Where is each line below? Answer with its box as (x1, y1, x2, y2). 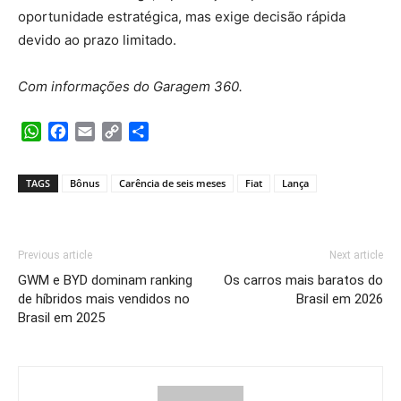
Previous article (18, 248, 92, 261)
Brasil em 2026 (296, 290, 383, 307)
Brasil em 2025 (18, 309, 105, 326)
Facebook (68, 122, 135, 141)
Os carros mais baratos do (224, 271, 383, 288)
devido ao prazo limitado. (18, 30, 176, 48)
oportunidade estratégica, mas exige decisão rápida (18, 7, 346, 25)
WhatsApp (41, 122, 111, 141)
